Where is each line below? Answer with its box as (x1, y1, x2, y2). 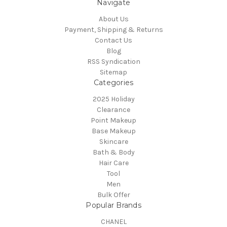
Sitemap (100, 67, 127, 77)
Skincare (99, 137, 128, 146)
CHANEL (100, 217, 127, 226)
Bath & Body (92, 147, 135, 157)
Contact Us (95, 35, 132, 45)
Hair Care (98, 158, 129, 167)
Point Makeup (91, 116, 136, 125)
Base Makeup (91, 126, 136, 135)
